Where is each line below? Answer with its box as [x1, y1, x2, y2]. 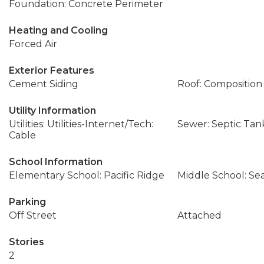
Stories [9, 236, 44, 247]
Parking [9, 196, 46, 207]
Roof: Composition [177, 78, 262, 90]
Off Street [9, 210, 57, 221]
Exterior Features [9, 65, 94, 76]
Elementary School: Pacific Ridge [9, 170, 164, 181]
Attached [177, 210, 222, 221]
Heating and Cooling [9, 25, 108, 36]
